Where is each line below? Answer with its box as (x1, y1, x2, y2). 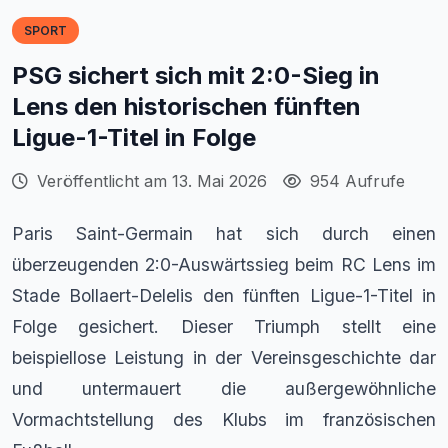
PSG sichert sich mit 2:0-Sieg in (12, 60, 380, 90)
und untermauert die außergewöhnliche (12, 377, 436, 399)
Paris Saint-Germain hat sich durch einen (12, 222, 436, 244)
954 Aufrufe (305, 170, 405, 191)
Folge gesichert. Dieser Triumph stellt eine (12, 315, 436, 337)
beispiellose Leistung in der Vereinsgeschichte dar (12, 346, 436, 368)
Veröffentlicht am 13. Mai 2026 (32, 170, 267, 191)
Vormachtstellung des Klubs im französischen (12, 408, 436, 430)
